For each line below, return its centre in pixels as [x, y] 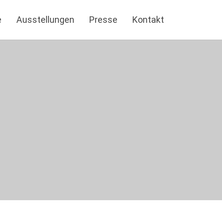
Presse [103, 20]
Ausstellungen [45, 20]
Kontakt [148, 20]
